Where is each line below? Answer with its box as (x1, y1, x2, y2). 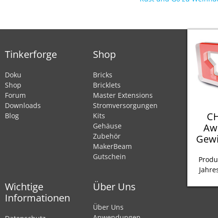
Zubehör (93, 131, 121, 141)
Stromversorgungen (93, 100, 158, 110)
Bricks (93, 70, 113, 79)
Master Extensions (93, 90, 153, 100)
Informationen (5, 191, 70, 204)
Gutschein (93, 151, 127, 161)
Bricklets (93, 80, 121, 90)
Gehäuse (93, 121, 122, 130)
